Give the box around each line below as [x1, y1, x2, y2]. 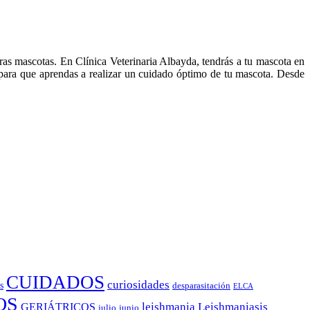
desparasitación [172, 281, 230, 291]
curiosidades [107, 278, 170, 292]
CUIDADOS [6, 272, 104, 293]
